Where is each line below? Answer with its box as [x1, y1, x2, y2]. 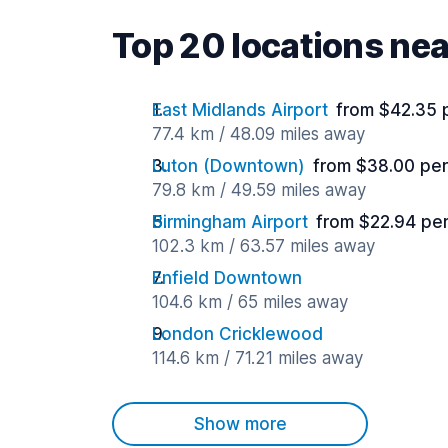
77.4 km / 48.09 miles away [152, 124, 365, 145]
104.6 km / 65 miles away [152, 292, 348, 313]
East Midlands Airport [152, 100, 328, 121]
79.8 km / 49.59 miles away [152, 180, 366, 201]
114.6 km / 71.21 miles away [152, 348, 363, 369]
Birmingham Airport [152, 212, 308, 233]
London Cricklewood [152, 324, 323, 345]
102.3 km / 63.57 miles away [152, 236, 375, 257]
